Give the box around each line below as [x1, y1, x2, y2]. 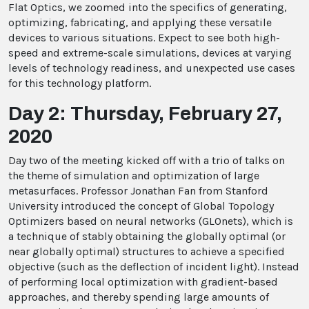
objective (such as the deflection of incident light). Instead [8, 260, 299, 273]
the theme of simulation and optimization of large [8, 169, 259, 182]
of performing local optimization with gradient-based [8, 275, 278, 288]
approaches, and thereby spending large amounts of [8, 290, 269, 303]
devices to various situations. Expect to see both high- [8, 31, 280, 44]
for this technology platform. [8, 77, 151, 90]
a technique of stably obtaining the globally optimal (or [8, 230, 286, 243]
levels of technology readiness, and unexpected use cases [8, 61, 295, 74]
